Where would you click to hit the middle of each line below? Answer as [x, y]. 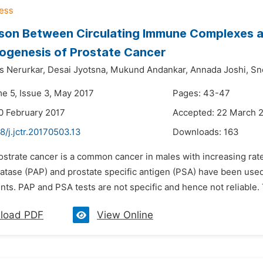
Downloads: [198, 132]
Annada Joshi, [219, 70]
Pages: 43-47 [201, 93]
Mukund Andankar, [149, 70]
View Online [125, 215]
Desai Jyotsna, [78, 70]
